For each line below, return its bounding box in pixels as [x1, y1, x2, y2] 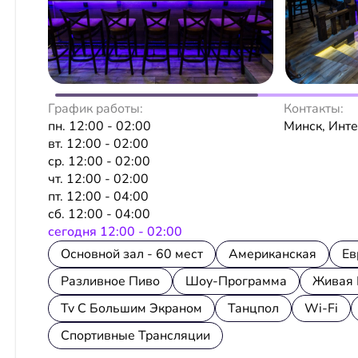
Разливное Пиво [61, 272, 160, 290]
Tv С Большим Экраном [61, 299, 202, 317]
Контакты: [284, 99, 344, 117]
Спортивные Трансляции [61, 326, 210, 344]
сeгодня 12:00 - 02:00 [48, 222, 182, 241]
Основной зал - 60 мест [61, 245, 203, 263]
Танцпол [228, 299, 279, 317]
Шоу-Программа [185, 272, 287, 290]
